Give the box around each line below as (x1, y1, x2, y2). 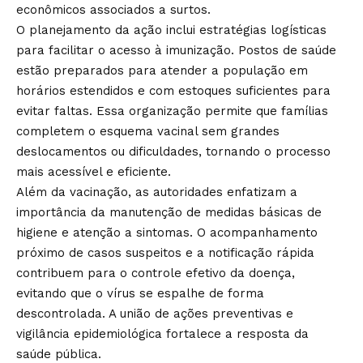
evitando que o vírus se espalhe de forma (16, 286, 264, 301)
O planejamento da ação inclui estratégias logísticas (16, 23, 327, 37)
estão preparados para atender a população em (16, 63, 308, 78)
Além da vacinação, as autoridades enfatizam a (16, 185, 297, 199)
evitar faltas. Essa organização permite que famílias (16, 104, 328, 118)
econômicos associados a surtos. (16, 2, 211, 17)
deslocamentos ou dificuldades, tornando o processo (16, 144, 331, 159)
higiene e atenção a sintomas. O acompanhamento (16, 225, 318, 240)
